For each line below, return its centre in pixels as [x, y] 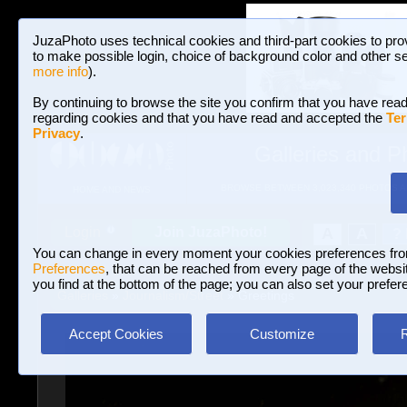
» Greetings [258, 295]
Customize [282, 334]
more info [60, 71]
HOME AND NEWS [111, 190]
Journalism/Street [173, 295]
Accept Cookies [116, 334]
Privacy [56, 133]
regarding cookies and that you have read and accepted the [209, 118]
